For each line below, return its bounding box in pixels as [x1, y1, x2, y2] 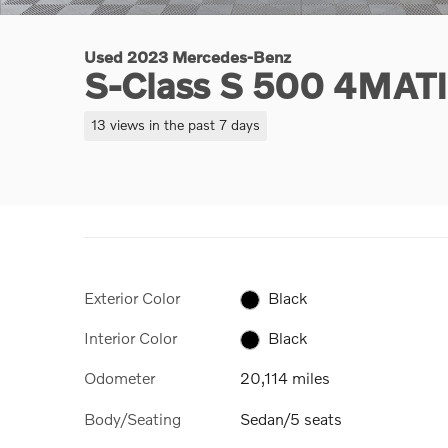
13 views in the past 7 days [90, 116, 260, 134]
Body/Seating [84, 408, 181, 428]
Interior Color [84, 327, 177, 347]
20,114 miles [240, 368, 330, 388]
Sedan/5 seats [240, 408, 342, 428]
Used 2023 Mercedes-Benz [84, 47, 291, 66]
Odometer [84, 368, 155, 388]
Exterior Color [84, 287, 180, 307]
